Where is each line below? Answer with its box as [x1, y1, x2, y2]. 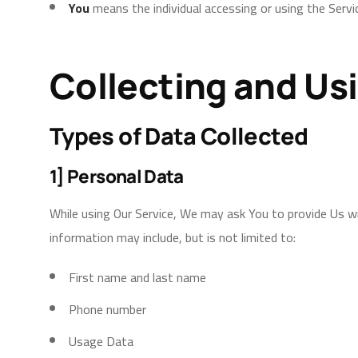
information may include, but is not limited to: [50, 225, 296, 249]
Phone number [69, 297, 146, 321]
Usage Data [69, 329, 133, 353]
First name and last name [69, 265, 206, 289]
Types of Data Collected [50, 120, 308, 152]
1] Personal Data [50, 164, 184, 189]
